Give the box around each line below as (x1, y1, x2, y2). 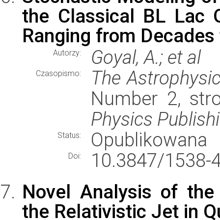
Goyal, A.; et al (91, 46, 201, 68)
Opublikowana (91, 129, 207, 151)
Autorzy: (53, 48, 81, 57)
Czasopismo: (36, 69, 81, 78)
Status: (57, 131, 81, 140)
